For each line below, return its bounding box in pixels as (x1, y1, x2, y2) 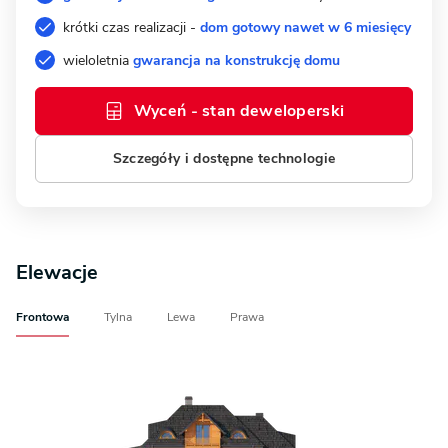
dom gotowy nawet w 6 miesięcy (200, 17, 411, 37)
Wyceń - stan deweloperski (133, 99, 345, 122)
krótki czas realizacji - (63, 17, 200, 37)
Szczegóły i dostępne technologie (112, 148, 336, 168)
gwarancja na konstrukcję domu (133, 50, 340, 70)
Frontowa (16, 308, 69, 325)
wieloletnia (63, 50, 133, 70)
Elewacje (16, 258, 98, 286)
